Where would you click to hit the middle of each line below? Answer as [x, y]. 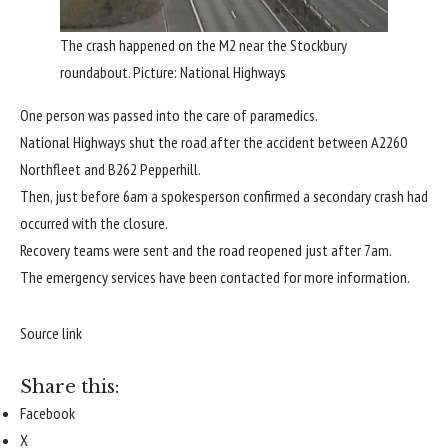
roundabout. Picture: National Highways [173, 72]
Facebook [47, 413]
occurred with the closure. [94, 223]
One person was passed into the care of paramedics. [169, 115]
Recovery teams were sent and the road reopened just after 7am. [206, 250]
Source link [51, 332]
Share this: [69, 387]
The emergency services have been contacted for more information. [215, 277]
